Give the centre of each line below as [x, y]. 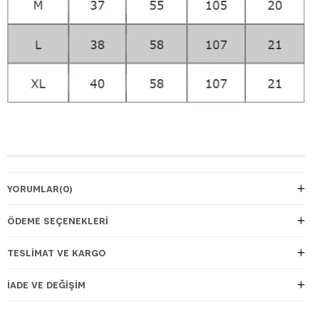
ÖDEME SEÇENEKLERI [58, 220]
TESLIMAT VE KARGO [57, 252]
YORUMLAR [33, 188]
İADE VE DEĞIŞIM [46, 284]
